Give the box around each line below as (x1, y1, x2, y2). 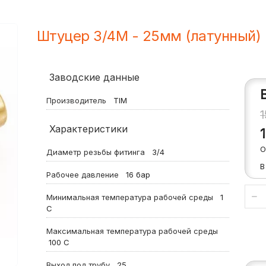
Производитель (46, 96, 111, 105)
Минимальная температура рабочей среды (46, 192, 218, 202)
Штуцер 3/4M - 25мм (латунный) (36, 27, 261, 45)
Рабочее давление (46, 170, 123, 179)
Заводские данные (49, 71, 140, 83)
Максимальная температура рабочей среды (46, 226, 220, 236)
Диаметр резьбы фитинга (46, 147, 150, 157)
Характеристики (49, 123, 128, 135)
